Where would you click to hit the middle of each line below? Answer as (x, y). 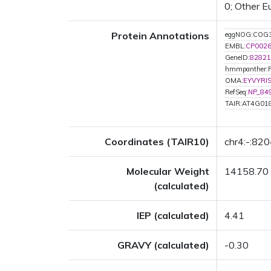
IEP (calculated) (173, 215)
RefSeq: (237, 92)
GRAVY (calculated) (163, 245)
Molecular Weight (168, 171)
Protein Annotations (160, 36)
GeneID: (237, 57)
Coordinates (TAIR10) (157, 142)
